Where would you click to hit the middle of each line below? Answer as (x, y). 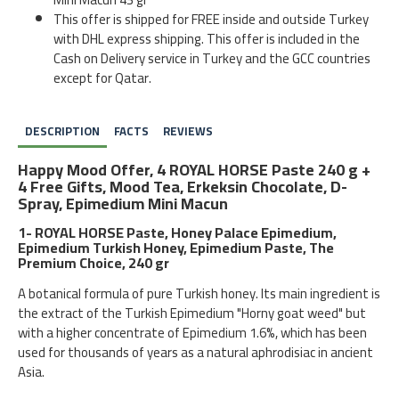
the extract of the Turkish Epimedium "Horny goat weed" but (192, 313)
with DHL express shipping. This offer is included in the (207, 39)
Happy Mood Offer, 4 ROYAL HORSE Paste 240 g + (194, 170)
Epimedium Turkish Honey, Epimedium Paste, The (176, 248)
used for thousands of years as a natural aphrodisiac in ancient (195, 352)
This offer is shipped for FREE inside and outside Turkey (211, 19)
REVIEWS (188, 131)
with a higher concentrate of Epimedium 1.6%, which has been (192, 333)
